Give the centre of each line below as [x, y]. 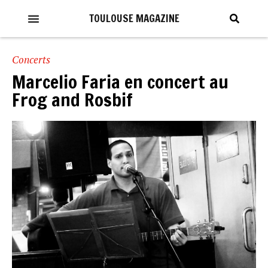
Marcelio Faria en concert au [120, 82]
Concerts [31, 60]
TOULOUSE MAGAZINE [134, 18]
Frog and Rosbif [72, 100]
